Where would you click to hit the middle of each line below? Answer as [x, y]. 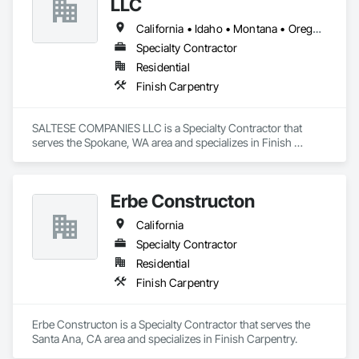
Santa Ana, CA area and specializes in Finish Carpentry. [165, 339]
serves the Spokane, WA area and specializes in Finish [162, 142]
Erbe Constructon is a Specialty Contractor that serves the [171, 324]
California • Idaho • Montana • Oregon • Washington [317, 28]
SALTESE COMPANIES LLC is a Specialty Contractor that [167, 128]
